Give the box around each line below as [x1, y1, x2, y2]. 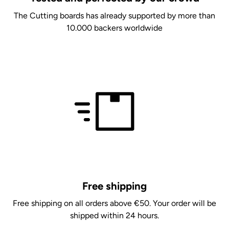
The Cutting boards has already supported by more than [14, 10, 215, 20]
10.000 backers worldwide [66, 22, 163, 33]
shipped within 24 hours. [70, 211, 159, 221]
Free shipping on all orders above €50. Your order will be [13, 198, 216, 209]
